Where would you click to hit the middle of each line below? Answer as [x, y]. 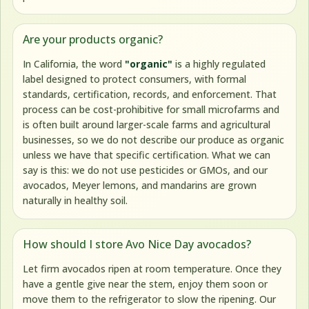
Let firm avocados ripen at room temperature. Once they [152, 269]
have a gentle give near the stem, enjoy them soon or [146, 284]
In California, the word [74, 64]
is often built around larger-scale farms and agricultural [147, 125]
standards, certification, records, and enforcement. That [150, 94]
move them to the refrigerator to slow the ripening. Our [150, 299]
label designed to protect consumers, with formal [135, 79]
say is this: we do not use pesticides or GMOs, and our [146, 170]
